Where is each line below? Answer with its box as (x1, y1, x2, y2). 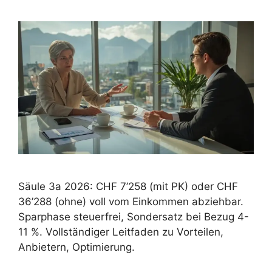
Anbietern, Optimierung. (18, 240, 135, 253)
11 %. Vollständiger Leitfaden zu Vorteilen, (18, 225, 223, 238)
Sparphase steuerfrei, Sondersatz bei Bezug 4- (18, 210, 249, 223)
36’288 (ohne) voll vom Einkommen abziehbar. (18, 195, 243, 208)
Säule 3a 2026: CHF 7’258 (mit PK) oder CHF (18, 180, 238, 192)
